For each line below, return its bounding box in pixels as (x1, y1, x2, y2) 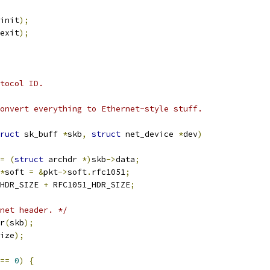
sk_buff (19, 129, 63, 139)
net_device (121, 129, 178, 139)
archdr (43, 154, 82, 165)
